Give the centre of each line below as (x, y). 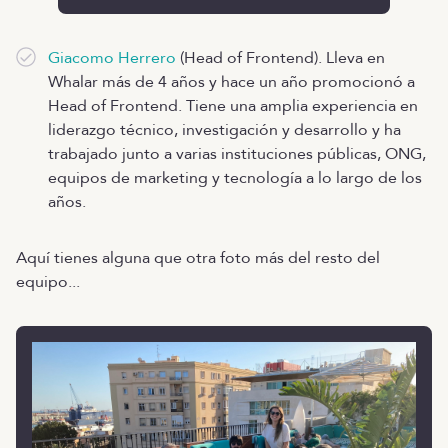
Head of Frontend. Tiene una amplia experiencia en (233, 105)
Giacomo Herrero (112, 57)
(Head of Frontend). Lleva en (280, 57)
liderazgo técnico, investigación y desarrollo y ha (224, 129)
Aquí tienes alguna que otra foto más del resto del (198, 257)
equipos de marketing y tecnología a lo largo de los (235, 177)
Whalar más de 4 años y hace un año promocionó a (231, 81)
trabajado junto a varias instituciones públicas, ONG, (237, 153)
